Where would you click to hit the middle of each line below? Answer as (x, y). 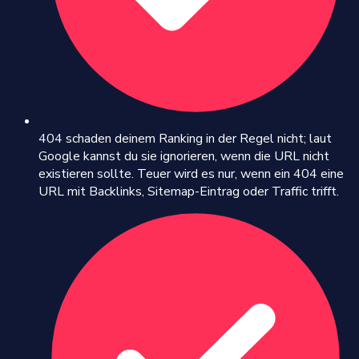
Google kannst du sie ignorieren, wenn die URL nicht (184, 156)
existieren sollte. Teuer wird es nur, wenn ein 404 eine (191, 173)
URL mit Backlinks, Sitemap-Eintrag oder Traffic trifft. (189, 191)
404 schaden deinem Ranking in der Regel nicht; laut (185, 138)
